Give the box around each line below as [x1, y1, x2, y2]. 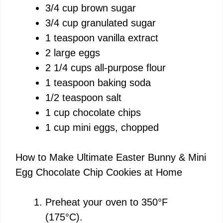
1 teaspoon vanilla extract [45, 32, 158, 43]
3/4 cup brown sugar [45, 2, 136, 13]
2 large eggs [45, 47, 100, 58]
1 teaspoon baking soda [45, 77, 151, 88]
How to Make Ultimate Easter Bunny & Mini [15, 151, 206, 163]
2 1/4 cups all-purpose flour [45, 62, 166, 73]
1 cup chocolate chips [45, 107, 141, 118]
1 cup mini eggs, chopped [45, 121, 159, 133]
